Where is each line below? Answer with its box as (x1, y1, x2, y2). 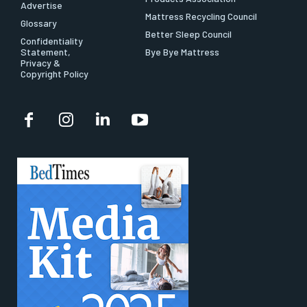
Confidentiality (21, 35, 83, 47)
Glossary (21, 17, 57, 29)
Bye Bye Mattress (145, 46, 219, 58)
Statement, (21, 46, 71, 58)
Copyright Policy (21, 68, 88, 80)
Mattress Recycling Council (145, 10, 257, 23)
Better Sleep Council (145, 28, 232, 40)
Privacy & (21, 57, 60, 69)
